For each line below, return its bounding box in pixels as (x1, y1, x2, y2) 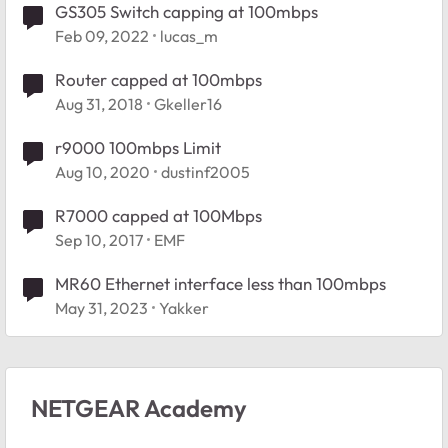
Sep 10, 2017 (55, 229, 143, 250)
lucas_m (160, 25, 218, 46)
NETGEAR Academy (31, 392, 247, 423)
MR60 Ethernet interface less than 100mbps (55, 272, 386, 294)
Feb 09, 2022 (55, 25, 149, 46)
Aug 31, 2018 (55, 93, 143, 114)
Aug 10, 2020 (55, 161, 150, 182)
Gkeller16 (154, 93, 222, 114)
